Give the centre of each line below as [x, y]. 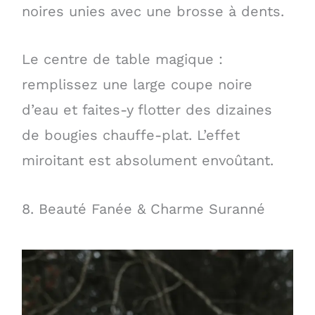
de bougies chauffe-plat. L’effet [130, 135]
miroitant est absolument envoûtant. [147, 161]
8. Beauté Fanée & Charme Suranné [143, 208]
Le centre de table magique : [122, 59]
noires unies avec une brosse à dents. [153, 12]
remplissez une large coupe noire [137, 85]
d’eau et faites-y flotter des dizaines [147, 110]
